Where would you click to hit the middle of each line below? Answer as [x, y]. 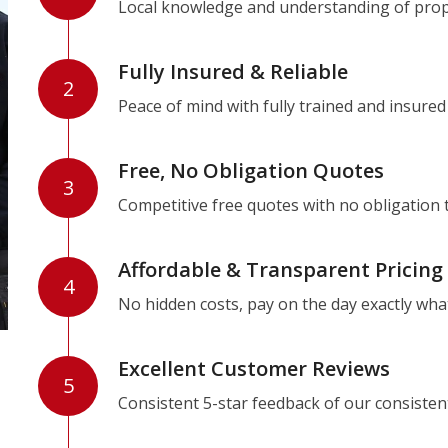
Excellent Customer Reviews [254, 368]
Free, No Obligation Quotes [251, 170]
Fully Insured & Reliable [233, 71]
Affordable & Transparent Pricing [281, 269]
